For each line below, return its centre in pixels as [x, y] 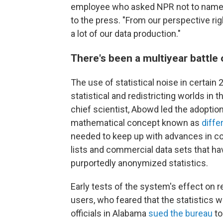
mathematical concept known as [136, 123]
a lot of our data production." [126, 34]
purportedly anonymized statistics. [139, 163]
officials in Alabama [110, 214]
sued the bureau [180, 214]
